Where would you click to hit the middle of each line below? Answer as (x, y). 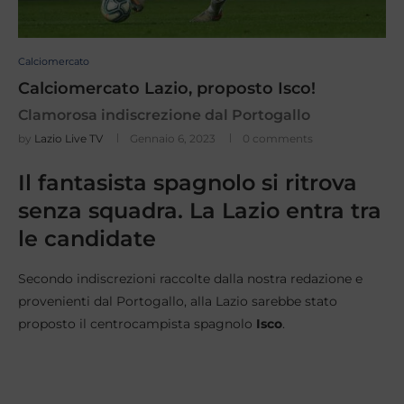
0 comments (278, 139)
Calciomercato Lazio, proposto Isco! (167, 89)
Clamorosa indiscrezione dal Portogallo (164, 115)
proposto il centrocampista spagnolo (137, 324)
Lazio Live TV (69, 139)
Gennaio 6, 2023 (173, 139)
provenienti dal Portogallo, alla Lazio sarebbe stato (178, 302)
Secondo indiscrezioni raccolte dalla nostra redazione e (190, 279)
